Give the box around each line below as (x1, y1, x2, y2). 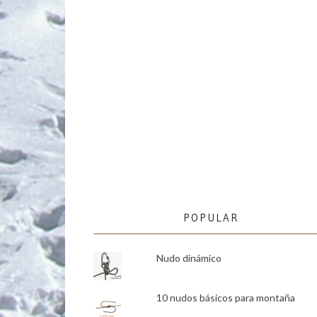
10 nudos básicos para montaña (156, 292, 295, 304)
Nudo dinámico (156, 252, 221, 265)
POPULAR (183, 211, 240, 225)
